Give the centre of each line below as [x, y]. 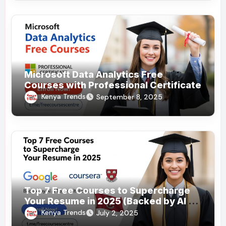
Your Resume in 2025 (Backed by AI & [110, 201]
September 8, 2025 [130, 97]
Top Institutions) [63, 212]
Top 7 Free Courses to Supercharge [107, 191]
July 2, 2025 [118, 213]
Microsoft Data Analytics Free [94, 75]
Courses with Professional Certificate [113, 85]
